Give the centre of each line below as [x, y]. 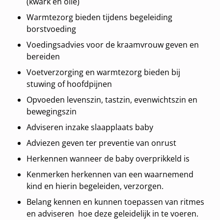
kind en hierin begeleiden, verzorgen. [95, 186]
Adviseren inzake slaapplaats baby [90, 127]
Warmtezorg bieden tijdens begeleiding [100, 17]
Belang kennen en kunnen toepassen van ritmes [116, 202]
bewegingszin [52, 112]
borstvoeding [52, 29]
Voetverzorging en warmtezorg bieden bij [104, 72]
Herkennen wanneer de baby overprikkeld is [108, 159]
